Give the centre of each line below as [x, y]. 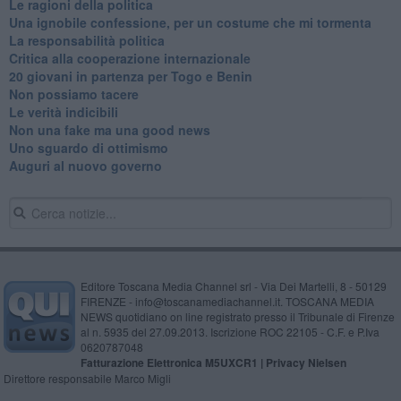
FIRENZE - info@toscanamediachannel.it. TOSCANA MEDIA [227, 301]
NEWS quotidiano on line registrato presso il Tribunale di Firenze [237, 316]
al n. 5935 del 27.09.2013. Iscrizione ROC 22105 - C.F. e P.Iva [230, 331]
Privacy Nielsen [306, 362]
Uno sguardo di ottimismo [88, 147]
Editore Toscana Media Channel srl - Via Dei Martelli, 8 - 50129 [233, 286]
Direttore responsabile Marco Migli [87, 378]
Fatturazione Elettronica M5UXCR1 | [173, 362]
